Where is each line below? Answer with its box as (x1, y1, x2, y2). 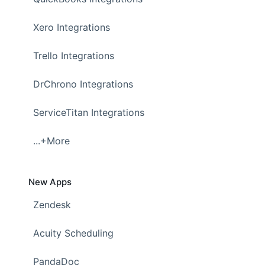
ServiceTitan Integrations (33, 106, 144, 119)
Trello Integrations (33, 50, 114, 62)
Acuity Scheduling (33, 227, 114, 240)
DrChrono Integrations (33, 78, 133, 91)
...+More (33, 135, 70, 147)
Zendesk (33, 199, 71, 211)
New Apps (28, 176, 72, 188)
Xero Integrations (33, 21, 110, 34)
